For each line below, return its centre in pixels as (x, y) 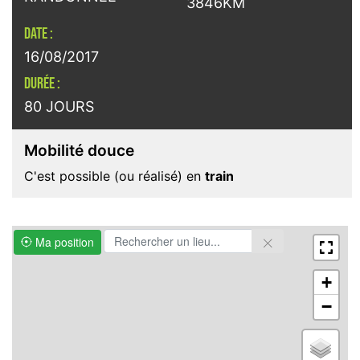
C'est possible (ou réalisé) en (115, 176)
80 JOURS (59, 107)
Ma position (63, 241)
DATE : (39, 34)
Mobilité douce (79, 151)
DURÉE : (42, 84)
